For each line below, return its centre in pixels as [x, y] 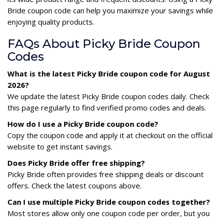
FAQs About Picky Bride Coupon [104, 44]
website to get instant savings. [60, 147]
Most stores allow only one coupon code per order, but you [109, 213]
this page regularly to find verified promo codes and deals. [107, 108]
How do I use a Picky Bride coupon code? [83, 124]
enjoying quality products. [51, 22]
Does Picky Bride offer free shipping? [76, 163]
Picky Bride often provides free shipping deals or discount [106, 174]
